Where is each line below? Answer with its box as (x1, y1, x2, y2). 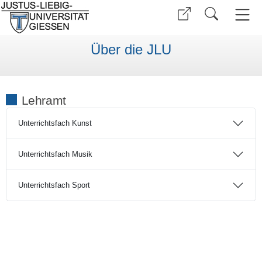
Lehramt (21, 93, 66, 107)
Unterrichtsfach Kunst (18, 119, 92, 128)
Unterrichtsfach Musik (18, 150, 92, 159)
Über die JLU (91, 42, 171, 58)
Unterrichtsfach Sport (18, 181, 90, 190)
